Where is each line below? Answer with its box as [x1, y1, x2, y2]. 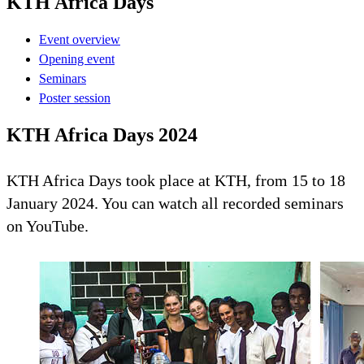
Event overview [39, 32, 120, 46]
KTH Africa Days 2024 [6, 123, 197, 145]
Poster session [39, 90, 110, 105]
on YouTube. [6, 216, 89, 235]
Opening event [39, 51, 115, 66]
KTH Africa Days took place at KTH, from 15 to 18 [6, 171, 345, 189]
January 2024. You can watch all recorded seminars [6, 193, 344, 212]
